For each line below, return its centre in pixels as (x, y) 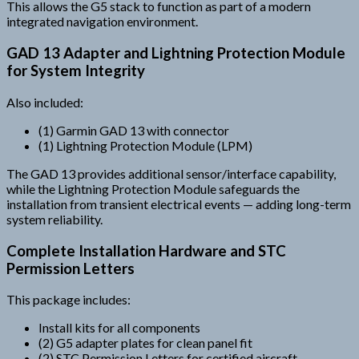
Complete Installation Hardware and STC (146, 250)
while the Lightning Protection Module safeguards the (153, 188)
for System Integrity (76, 71)
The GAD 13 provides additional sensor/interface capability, (171, 173)
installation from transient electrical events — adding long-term (179, 204)
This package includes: (69, 300)
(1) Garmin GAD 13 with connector (134, 130)
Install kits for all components (119, 328)
